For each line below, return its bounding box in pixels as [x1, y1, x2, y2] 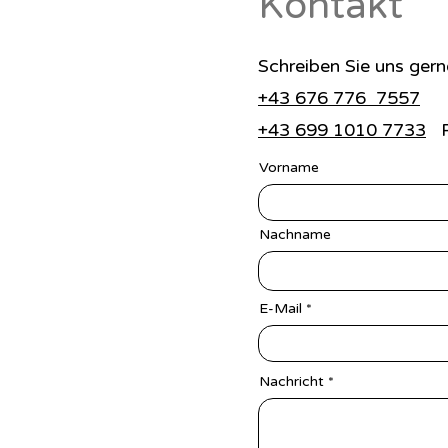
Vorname [259, 159, 319, 176]
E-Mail [259, 300, 302, 317]
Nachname [259, 226, 331, 243]
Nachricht [259, 373, 324, 390]
